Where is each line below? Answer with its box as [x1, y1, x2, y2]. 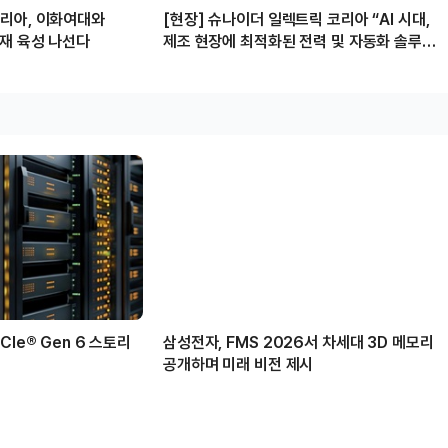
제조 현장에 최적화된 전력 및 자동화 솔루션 [163, 31, 436, 51]
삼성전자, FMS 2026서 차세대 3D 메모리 [163, 332, 434, 352]
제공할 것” [163, 53, 231, 73]
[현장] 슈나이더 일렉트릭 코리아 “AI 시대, [163, 9, 430, 29]
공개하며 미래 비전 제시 [163, 354, 314, 374]
